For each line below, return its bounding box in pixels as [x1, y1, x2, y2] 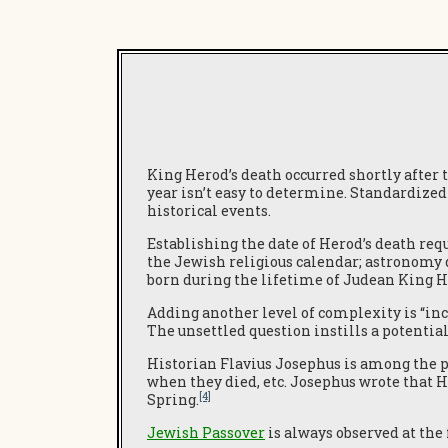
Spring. [147, 390, 199, 409]
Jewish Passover [147, 423, 265, 442]
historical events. [147, 201, 271, 220]
